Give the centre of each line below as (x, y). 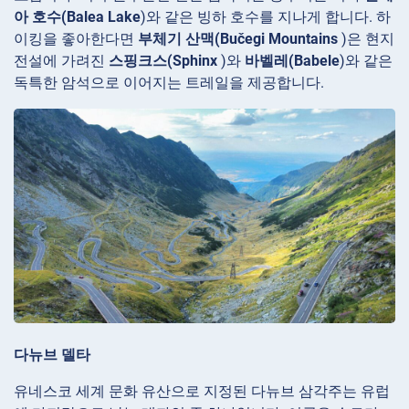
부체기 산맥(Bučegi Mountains (238, 38)
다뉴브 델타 (52, 355)
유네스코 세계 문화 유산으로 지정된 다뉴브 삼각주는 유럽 (202, 392)
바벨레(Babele (292, 60)
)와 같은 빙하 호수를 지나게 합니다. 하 (266, 16)
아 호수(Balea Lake (77, 16)
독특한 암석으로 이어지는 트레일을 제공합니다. (169, 82)
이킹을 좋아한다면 (76, 38)
